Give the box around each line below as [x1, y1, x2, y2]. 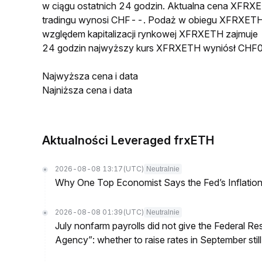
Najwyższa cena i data [42, 70, 138, 82]
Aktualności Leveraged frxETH [42, 133, 214, 147]
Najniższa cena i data [42, 84, 132, 96]
